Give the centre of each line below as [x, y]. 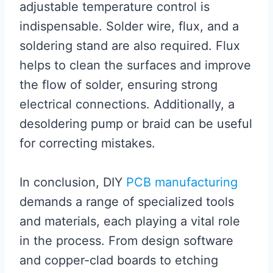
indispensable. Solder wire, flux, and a [129, 26]
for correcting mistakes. [87, 143]
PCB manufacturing [182, 182]
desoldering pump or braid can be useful [136, 124]
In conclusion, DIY [73, 182]
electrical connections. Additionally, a [127, 104]
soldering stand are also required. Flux [130, 46]
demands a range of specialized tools [127, 202]
